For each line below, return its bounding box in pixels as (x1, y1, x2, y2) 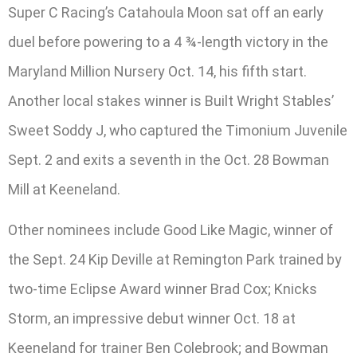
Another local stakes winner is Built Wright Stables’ (8, 92, 334, 109)
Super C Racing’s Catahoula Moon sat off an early (8, 3, 324, 21)
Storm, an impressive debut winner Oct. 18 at (8, 310, 296, 328)
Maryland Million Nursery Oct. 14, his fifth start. (8, 62, 307, 80)
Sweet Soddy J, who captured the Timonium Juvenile (8, 121, 347, 139)
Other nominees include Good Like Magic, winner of (8, 222, 333, 239)
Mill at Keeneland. (8, 180, 120, 198)
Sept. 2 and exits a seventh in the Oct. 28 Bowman (8, 151, 329, 168)
